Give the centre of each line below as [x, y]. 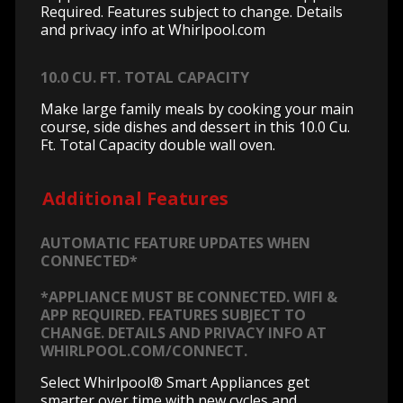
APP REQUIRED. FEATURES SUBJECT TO [173, 314]
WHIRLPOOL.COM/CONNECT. [144, 350]
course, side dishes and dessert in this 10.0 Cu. [195, 127]
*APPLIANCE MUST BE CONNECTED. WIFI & [189, 296]
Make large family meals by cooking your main [197, 109]
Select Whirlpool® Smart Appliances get [175, 382]
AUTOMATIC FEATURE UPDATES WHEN [175, 242]
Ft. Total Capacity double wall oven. [158, 145]
